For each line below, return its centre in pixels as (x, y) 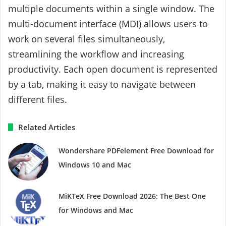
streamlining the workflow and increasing (96, 54)
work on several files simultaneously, (87, 39)
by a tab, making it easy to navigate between (102, 84)
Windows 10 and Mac (95, 164)
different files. (38, 99)
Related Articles (47, 127)
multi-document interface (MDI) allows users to (108, 23)
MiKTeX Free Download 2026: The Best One (132, 196)
